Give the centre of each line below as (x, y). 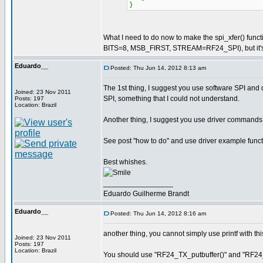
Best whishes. (125, 162)
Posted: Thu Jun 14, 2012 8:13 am (158, 68)
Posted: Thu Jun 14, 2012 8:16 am (158, 213)
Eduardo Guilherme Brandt (146, 194)
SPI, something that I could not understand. (171, 99)
